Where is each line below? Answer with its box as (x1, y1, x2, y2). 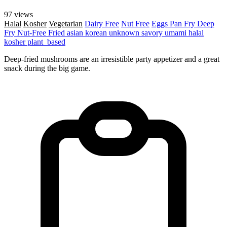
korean (85, 28, 109, 37)
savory (141, 28, 165, 37)
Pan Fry (170, 19, 197, 28)
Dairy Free (85, 19, 119, 28)
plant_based (27, 37, 65, 46)
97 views (4, 10, 33, 19)
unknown (109, 28, 141, 37)
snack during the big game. (4, 63, 90, 72)
